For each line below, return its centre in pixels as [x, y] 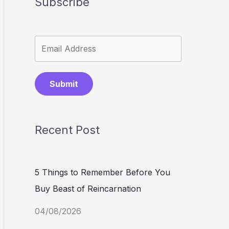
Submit [64, 84]
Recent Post [67, 130]
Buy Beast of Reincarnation [88, 188]
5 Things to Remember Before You [102, 172]
